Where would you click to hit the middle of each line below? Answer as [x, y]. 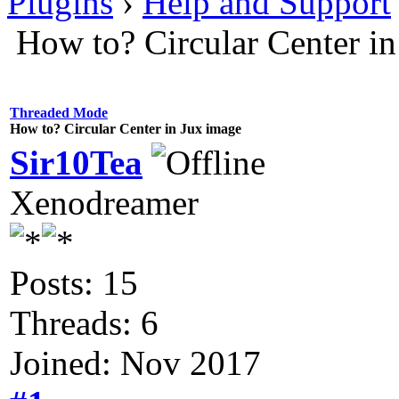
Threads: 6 [84, 322]
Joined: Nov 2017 [135, 362]
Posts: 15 [74, 282]
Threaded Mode [59, 112]
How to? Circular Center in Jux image [126, 128]
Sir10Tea [76, 162]
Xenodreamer [104, 202]
